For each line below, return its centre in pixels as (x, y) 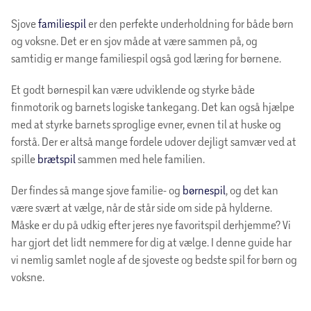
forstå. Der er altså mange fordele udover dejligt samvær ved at (154, 141)
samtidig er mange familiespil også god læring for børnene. (147, 58)
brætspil (57, 158)
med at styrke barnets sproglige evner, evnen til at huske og (146, 124)
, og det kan (252, 190)
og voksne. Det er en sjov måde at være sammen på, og (134, 40)
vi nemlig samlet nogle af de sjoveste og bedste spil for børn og (154, 259)
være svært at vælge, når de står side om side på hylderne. (142, 207)
